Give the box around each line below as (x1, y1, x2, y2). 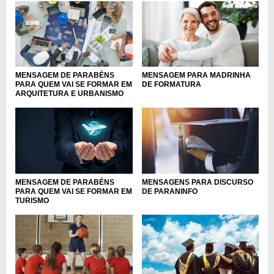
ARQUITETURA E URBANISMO (15, 89, 124, 98)
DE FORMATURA (141, 80, 201, 89)
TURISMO (15, 196, 49, 205)
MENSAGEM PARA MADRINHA (141, 71, 251, 80)
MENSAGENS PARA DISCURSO (141, 177, 253, 187)
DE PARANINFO (141, 187, 198, 196)
